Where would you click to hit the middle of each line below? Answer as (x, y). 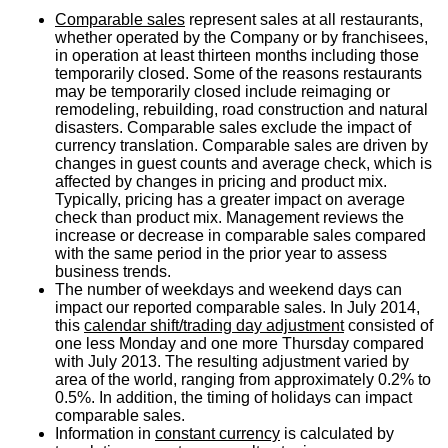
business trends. (113, 271)
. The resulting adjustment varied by (283, 361)
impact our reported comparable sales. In (201, 307)
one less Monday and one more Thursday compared (239, 343)
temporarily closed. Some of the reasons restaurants (238, 73)
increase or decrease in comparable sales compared (240, 235)
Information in (105, 433)
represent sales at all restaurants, (304, 19)
